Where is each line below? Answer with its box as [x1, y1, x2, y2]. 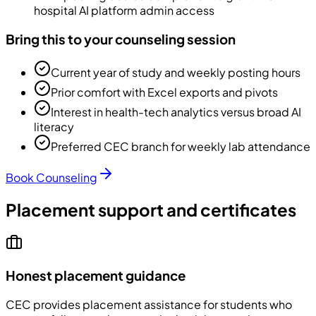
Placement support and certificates [6, 199, 296, 221]
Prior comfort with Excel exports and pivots [51, 85, 278, 100]
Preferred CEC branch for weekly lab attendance [51, 139, 310, 154]
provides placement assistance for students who [31, 296, 292, 312]
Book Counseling [6, 170, 97, 186]
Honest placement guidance [6, 267, 186, 284]
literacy [34, 119, 74, 135]
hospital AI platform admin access [34, 2, 214, 18]
